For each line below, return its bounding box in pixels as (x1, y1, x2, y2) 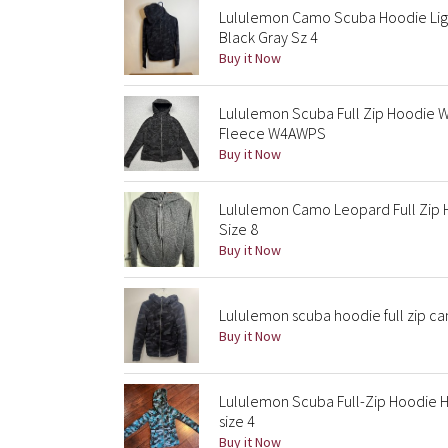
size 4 (219, 411, 255, 431)
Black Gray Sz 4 (219, 27, 318, 47)
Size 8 (219, 219, 258, 239)
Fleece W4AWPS (219, 123, 326, 143)
